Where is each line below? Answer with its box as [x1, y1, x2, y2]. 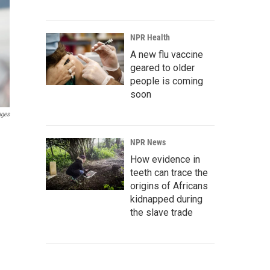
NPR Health [130, 33, 170, 42]
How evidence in [130, 154, 200, 165]
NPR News [130, 137, 166, 147]
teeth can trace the [130, 167, 208, 178]
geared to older [130, 62, 195, 74]
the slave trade [130, 207, 193, 218]
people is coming [130, 75, 203, 87]
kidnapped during [130, 193, 202, 205]
